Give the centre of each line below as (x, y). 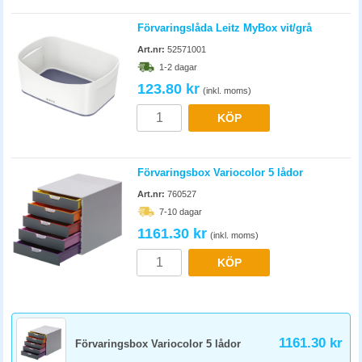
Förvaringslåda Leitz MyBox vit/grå (225, 28)
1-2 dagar (178, 67)
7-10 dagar (181, 212)
